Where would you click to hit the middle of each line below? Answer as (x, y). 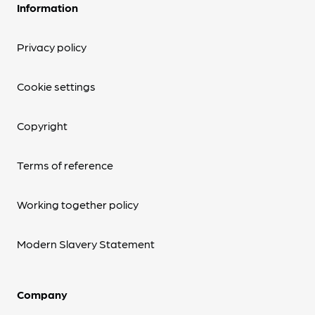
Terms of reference (65, 165)
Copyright (42, 126)
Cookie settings (56, 86)
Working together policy (78, 204)
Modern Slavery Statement (86, 244)
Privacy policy (52, 47)
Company (42, 294)
